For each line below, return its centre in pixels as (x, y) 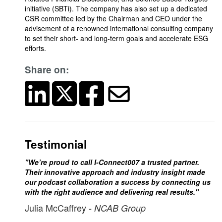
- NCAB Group (117, 208)
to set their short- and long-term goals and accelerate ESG (116, 38)
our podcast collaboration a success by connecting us (118, 182)
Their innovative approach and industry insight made (115, 172)
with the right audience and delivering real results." (112, 192)
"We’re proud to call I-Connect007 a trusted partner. (112, 162)
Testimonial (56, 144)
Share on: (47, 69)
